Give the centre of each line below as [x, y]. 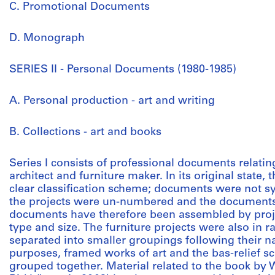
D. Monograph [47, 38]
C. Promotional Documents [79, 7]
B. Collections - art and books [85, 132]
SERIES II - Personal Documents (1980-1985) [123, 70]
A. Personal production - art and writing [112, 101]
